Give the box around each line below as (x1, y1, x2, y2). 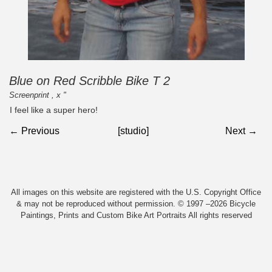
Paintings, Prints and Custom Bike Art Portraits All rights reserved (20, 210, 252, 220)
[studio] (118, 125, 149, 136)
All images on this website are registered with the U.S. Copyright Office (11, 187, 261, 197)
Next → (225, 125, 258, 136)
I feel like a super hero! (10, 105, 98, 115)
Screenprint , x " (9, 90, 66, 100)
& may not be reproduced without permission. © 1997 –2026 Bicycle (16, 199, 256, 208)
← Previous (9, 125, 59, 136)
